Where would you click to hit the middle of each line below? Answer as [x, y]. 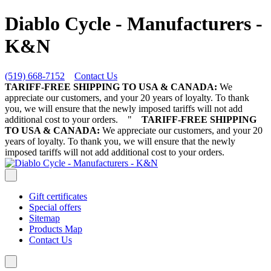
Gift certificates [58, 196]
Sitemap [44, 218]
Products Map [56, 229]
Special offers [55, 207]
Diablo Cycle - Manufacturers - [134, 24]
